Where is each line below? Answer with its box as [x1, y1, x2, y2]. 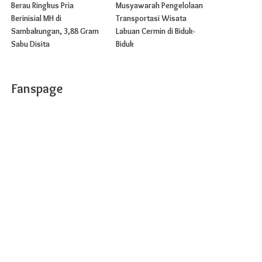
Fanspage [11, 81, 63, 97]
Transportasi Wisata [115, 13, 187, 23]
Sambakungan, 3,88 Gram [11, 26, 99, 36]
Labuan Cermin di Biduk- [115, 26, 195, 36]
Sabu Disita [11, 39, 50, 49]
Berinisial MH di [11, 13, 62, 23]
